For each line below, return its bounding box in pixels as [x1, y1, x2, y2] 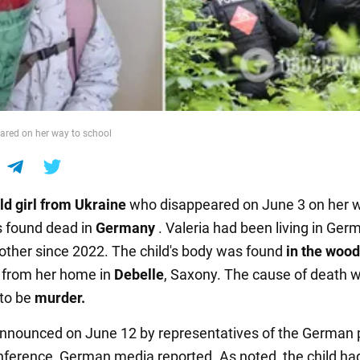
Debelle [114, 265, 164, 283]
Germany [96, 219, 158, 236]
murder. [35, 288, 85, 306]
